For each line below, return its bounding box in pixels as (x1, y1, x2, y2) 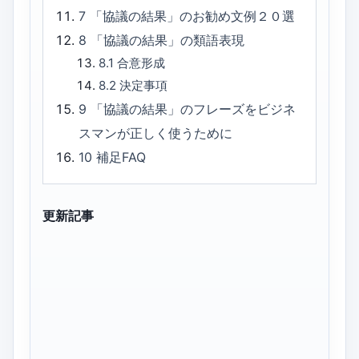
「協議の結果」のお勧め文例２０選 (90, 8, 296, 25)
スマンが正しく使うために (79, 125, 233, 142)
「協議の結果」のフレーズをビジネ (91, 101, 296, 118)
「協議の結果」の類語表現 (91, 32, 245, 49)
